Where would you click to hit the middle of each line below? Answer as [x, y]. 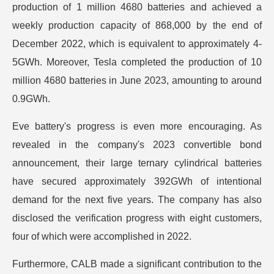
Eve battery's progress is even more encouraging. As [137, 126]
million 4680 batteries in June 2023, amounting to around [137, 80]
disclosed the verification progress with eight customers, [137, 218]
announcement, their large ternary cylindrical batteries [137, 163]
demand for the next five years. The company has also [137, 199]
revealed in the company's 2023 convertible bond [137, 144]
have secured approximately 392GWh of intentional [137, 181]
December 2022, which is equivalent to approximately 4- [137, 43]
